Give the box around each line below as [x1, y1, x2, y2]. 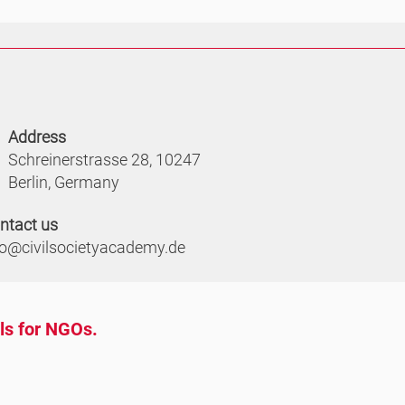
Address [8, 127, 66, 146]
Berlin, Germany [8, 172, 119, 192]
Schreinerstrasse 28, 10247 [8, 149, 201, 169]
